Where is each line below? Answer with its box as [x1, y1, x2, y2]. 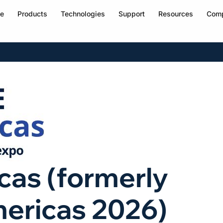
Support [118, 9, 145, 18]
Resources [158, 9, 193, 18]
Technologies [60, 9, 105, 18]
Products [17, 9, 47, 18]
